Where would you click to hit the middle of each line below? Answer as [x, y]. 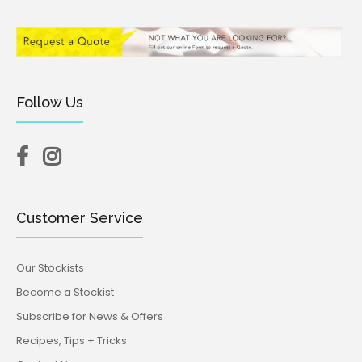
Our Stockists [50, 267]
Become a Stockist [65, 292]
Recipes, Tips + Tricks [72, 340]
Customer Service [80, 217]
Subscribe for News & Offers [90, 316]
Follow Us [50, 102]
